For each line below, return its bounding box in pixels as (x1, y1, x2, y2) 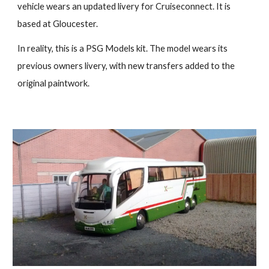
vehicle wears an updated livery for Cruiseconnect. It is (17, 1, 231, 12)
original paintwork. (17, 78, 90, 89)
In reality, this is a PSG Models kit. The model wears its (17, 43, 228, 54)
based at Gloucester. (17, 19, 98, 29)
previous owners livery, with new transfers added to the (17, 61, 235, 71)
